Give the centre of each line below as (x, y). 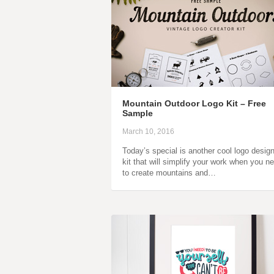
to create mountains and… (169, 173)
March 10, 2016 (148, 131)
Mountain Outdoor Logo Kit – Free (194, 103)
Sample (138, 113)
